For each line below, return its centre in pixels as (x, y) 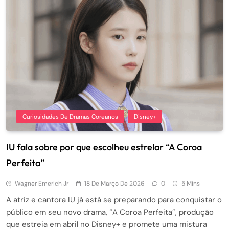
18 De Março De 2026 (114, 184)
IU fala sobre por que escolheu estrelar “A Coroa (104, 147)
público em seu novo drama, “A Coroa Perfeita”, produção (110, 212)
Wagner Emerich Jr (42, 184)
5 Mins (191, 184)
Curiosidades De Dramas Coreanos (70, 117)
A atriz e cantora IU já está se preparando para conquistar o (114, 200)
